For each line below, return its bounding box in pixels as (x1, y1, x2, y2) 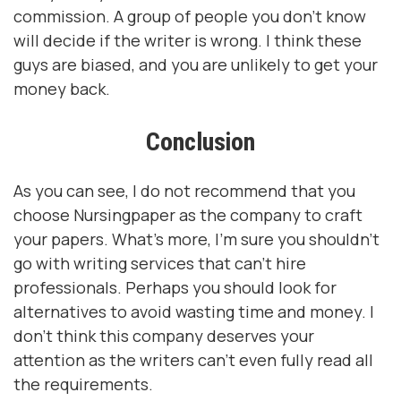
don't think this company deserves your (13, 325, 314, 346)
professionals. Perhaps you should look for (13, 277, 337, 298)
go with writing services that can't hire (13, 252, 306, 274)
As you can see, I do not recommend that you (13, 180, 355, 201)
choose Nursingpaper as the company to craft (13, 204, 363, 226)
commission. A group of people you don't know (13, 5, 366, 27)
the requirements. (13, 373, 153, 395)
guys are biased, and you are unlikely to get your (13, 54, 378, 75)
